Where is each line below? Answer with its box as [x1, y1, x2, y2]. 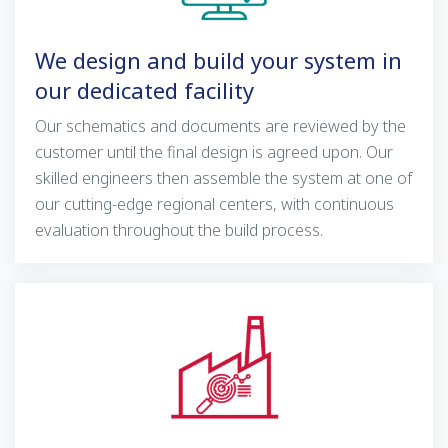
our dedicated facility [35, 75, 254, 106]
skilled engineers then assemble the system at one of [35, 167, 412, 190]
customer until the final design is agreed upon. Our [35, 141, 393, 164]
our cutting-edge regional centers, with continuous [35, 193, 394, 216]
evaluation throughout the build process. [35, 219, 323, 242]
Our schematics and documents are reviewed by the [35, 115, 406, 138]
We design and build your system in [35, 45, 402, 76]
